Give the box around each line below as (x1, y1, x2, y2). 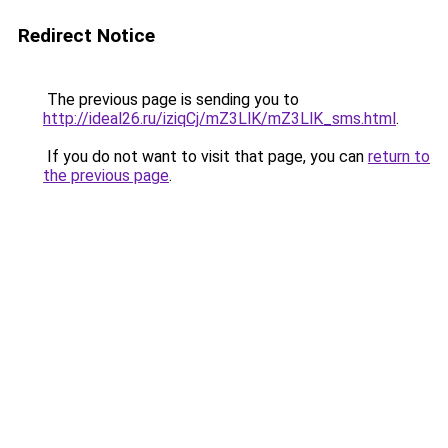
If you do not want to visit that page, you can (43, 147, 368, 166)
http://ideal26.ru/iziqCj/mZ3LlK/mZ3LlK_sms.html (43, 109, 396, 128)
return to (368, 147, 430, 166)
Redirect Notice (18, 24, 155, 47)
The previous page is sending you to (43, 90, 299, 109)
